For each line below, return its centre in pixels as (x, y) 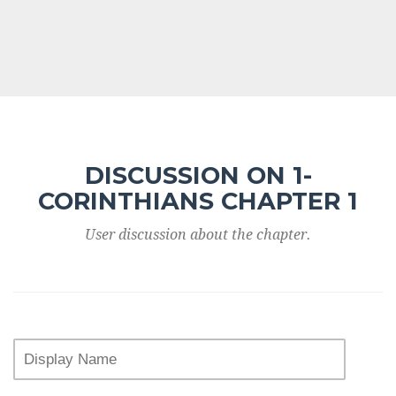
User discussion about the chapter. (198, 235)
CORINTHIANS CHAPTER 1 (198, 201)
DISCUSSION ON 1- (198, 175)
